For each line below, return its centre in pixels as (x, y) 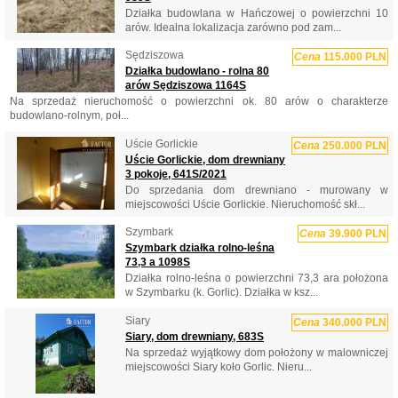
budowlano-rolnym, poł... (69, 116)
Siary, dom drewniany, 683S (195, 336)
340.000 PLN (353, 322)
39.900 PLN (356, 234)
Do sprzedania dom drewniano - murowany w (257, 190)
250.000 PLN (353, 145)
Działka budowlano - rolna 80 (197, 72)
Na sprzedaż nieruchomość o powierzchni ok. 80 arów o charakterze (199, 102)
